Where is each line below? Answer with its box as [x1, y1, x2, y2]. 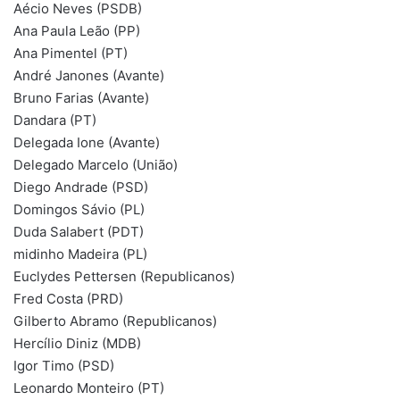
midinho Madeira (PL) [13, 245, 147, 262]
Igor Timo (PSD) [13, 356, 114, 374]
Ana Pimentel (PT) [13, 44, 128, 62]
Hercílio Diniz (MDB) [13, 334, 141, 352]
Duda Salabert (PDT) [13, 222, 144, 240]
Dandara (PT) [13, 111, 96, 129]
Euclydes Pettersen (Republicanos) [13, 267, 235, 285]
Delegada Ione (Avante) [13, 133, 160, 151]
